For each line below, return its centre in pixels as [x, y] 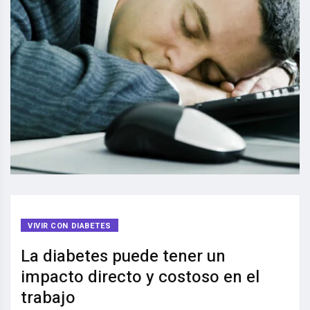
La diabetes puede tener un [123, 257]
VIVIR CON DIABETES [70, 226]
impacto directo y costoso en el [140, 277]
